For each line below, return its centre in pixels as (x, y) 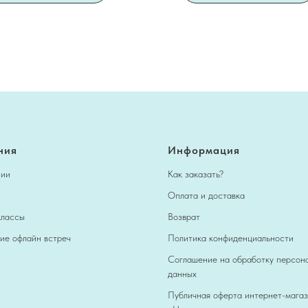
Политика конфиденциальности (231, 238)
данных (182, 273)
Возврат (184, 216)
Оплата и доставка (206, 195)
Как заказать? (196, 174)
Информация (204, 150)
